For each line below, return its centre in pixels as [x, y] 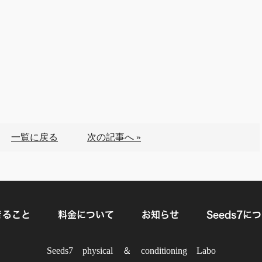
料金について [86, 215]
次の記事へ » [114, 137]
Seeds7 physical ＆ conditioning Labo [131, 251]
